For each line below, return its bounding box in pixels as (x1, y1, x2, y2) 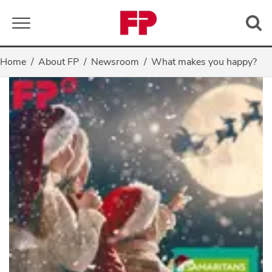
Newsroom (91, 55, 139, 69)
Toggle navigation (21, 14, 118, 31)
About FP (38, 55, 79, 69)
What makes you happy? (151, 55, 257, 69)
